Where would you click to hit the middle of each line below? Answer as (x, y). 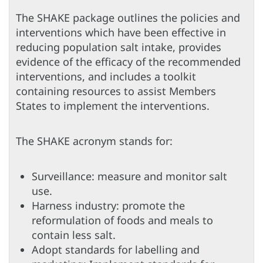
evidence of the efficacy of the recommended (128, 62)
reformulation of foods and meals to (122, 220)
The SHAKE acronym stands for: (94, 141)
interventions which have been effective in (121, 33)
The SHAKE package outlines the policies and (128, 18)
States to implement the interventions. (113, 106)
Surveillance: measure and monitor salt (129, 176)
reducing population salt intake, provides (119, 47)
